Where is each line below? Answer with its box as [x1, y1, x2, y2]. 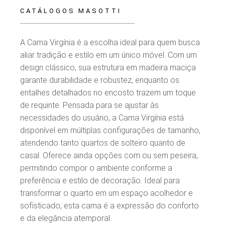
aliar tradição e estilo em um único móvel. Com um [20, 50, 197, 60]
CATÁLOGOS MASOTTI [20, 7, 122, 15]
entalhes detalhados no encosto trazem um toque [20, 87, 196, 97]
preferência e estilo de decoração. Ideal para [20, 175, 180, 185]
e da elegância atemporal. [20, 213, 112, 223]
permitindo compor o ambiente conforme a [20, 163, 173, 173]
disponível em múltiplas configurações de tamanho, [20, 125, 201, 135]
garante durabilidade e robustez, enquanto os [20, 75, 180, 85]
